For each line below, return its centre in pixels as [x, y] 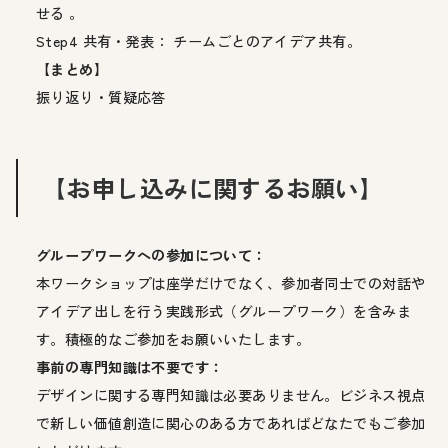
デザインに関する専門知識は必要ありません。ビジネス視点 [231, 394]
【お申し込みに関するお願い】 [213, 187]
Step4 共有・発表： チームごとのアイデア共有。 [198, 40]
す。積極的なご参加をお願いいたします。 [173, 338]
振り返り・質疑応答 [101, 96]
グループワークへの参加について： [151, 254]
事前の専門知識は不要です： [130, 366]
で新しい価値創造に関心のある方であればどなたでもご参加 [231, 422]
